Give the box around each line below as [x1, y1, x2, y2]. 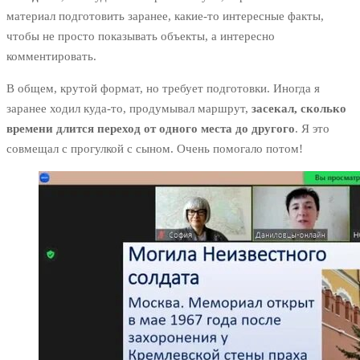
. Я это [295, 122, 329, 136]
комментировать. [6, 50, 96, 63]
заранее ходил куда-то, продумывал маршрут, [6, 102, 252, 116]
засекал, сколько [252, 102, 346, 116]
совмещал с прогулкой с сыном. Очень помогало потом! [6, 142, 303, 156]
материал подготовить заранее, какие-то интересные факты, [6, 10, 324, 23]
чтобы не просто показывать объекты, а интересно [6, 30, 275, 43]
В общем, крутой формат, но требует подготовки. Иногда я [6, 82, 320, 96]
